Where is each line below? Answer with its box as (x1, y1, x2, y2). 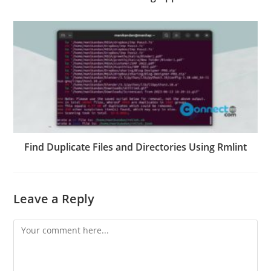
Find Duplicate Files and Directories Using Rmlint (24, 140, 247, 154)
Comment (13, 221, 53, 233)
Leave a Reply (13, 191, 95, 207)
